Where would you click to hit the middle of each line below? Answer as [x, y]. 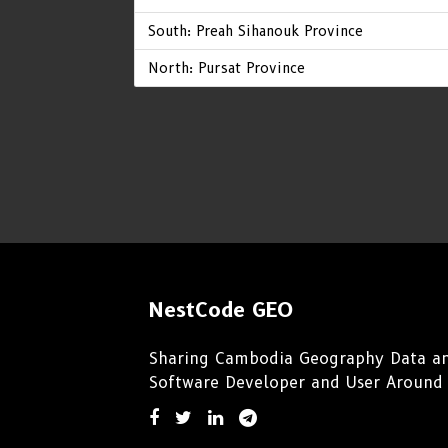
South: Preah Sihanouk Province [255, 30]
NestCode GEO [221, 309]
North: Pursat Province [226, 67]
